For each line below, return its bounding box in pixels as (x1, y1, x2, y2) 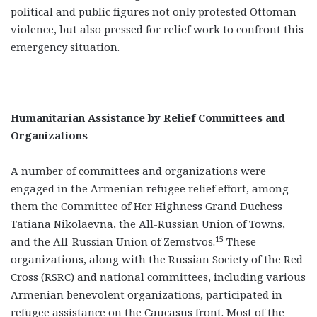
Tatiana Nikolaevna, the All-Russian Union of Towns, (11, 217, 285, 231)
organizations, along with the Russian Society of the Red (11, 252, 303, 267)
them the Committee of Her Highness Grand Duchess (11, 199, 282, 214)
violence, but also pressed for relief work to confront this (11, 22, 304, 37)
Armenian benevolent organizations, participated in (11, 287, 282, 302)
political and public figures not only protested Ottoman (11, 4, 296, 19)
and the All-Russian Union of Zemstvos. (11, 234, 215, 249)
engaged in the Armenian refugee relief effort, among (11, 181, 289, 196)
